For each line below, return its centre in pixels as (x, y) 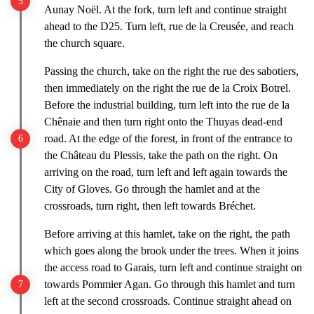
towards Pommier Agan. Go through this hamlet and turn (170, 284)
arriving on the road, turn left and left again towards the (166, 172)
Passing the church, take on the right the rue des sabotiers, (171, 71)
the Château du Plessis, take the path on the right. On (161, 155)
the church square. (84, 43)
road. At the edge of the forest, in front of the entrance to (168, 138)
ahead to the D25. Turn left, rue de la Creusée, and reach (169, 26)
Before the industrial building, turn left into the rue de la (167, 104)
